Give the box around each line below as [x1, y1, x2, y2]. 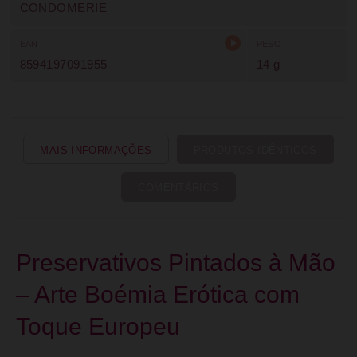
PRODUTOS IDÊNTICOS [193, 144, 317, 156]
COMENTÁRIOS [138, 182, 219, 194]
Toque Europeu [16, 313, 180, 339]
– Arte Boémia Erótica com [16, 281, 300, 308]
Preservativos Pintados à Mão [16, 249, 335, 276]
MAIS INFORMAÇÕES [40, 144, 152, 156]
